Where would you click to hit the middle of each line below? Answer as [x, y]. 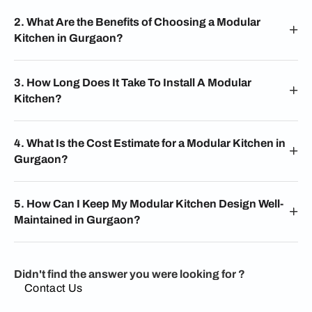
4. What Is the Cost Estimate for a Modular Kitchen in [150, 143]
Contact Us [54, 288]
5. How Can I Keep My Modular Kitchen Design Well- [149, 204]
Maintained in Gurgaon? [77, 220]
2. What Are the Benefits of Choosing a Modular [137, 22]
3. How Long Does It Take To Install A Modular [133, 83]
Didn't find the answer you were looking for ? [131, 274]
